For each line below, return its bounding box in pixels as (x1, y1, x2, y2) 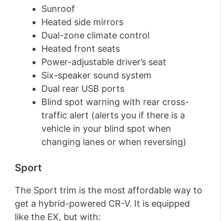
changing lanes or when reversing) (41, 137, 186, 147)
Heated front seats (41, 43, 120, 54)
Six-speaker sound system (41, 70, 151, 81)
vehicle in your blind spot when (41, 123, 171, 134)
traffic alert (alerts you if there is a (41, 110, 185, 121)
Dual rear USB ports (41, 83, 124, 94)
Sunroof (41, 3, 75, 14)
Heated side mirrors (41, 17, 123, 28)
